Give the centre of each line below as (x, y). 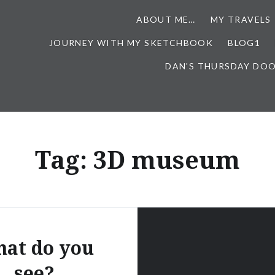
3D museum (167, 159)
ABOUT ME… (166, 19)
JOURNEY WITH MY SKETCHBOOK (131, 43)
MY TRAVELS (241, 19)
